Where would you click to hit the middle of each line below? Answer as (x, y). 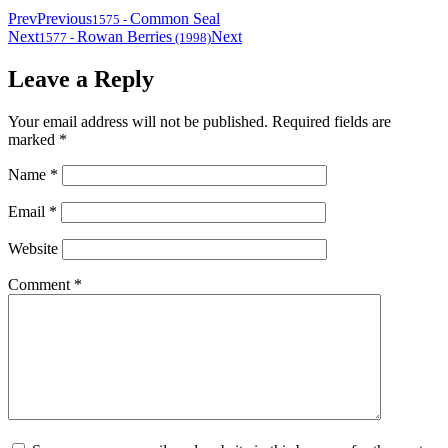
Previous (64, 19)
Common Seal (175, 19)
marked (33, 140)
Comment (41, 285)
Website (33, 249)
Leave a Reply (81, 79)
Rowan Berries (124, 37)
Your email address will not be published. (138, 122)
